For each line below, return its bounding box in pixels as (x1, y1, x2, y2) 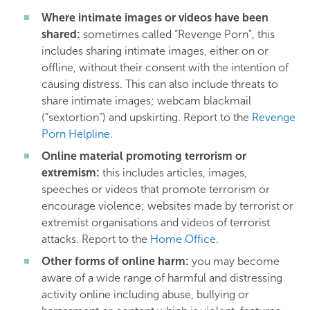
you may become (189, 255, 280, 268)
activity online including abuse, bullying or (42, 288, 249, 301)
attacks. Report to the (42, 232, 150, 246)
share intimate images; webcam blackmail (42, 94, 251, 107)
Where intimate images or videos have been (42, 11, 268, 24)
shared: (42, 28, 80, 41)
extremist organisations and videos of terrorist (42, 216, 270, 229)
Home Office (150, 232, 216, 246)
